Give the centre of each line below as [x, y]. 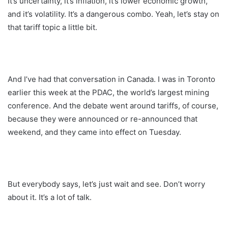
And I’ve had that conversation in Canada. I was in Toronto [111, 79]
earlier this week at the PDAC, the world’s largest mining [108, 92]
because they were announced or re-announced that [103, 119]
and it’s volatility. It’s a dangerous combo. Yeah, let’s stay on [113, 14]
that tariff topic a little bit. [52, 27]
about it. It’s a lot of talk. [50, 197]
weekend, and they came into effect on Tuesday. [94, 132]
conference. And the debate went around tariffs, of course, [113, 105]
